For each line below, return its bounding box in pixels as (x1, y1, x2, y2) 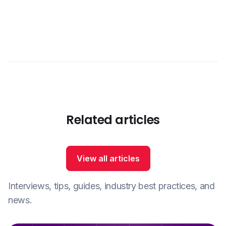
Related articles (66, 111, 160, 129)
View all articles (77, 153, 140, 164)
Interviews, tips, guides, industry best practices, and (8, 181, 215, 192)
